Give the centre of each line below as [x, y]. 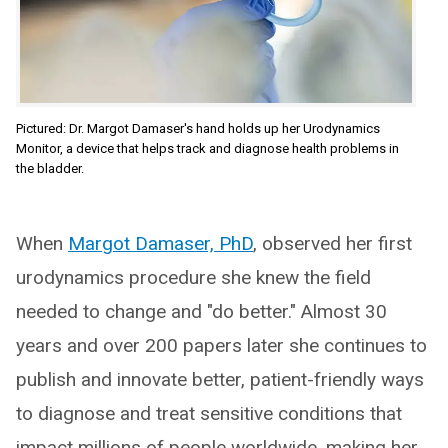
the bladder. [50, 168]
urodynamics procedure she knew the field [193, 277]
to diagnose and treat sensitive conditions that [209, 413]
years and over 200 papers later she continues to [221, 345]
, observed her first [332, 243]
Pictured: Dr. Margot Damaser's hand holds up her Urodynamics [198, 128]
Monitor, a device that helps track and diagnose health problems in [207, 148]
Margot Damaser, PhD [160, 243]
